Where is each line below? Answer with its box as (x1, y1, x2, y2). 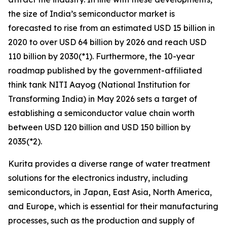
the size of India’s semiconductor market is (8, 9, 175, 19)
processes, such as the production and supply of (8, 215, 195, 225)
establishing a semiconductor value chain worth (8, 108, 195, 118)
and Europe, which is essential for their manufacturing (8, 201, 218, 211)
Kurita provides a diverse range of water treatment (8, 159, 210, 169)
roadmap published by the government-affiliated (8, 65, 202, 75)
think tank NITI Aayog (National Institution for (8, 80, 190, 90)
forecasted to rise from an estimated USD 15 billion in (8, 23, 215, 33)
